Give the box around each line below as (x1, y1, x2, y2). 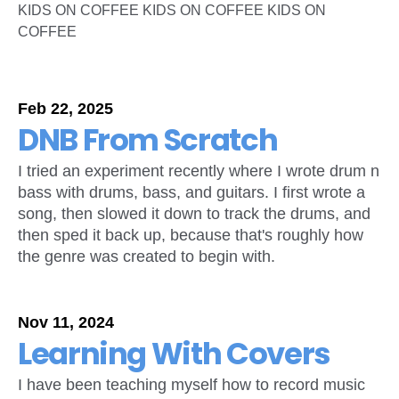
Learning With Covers (18, 332, 330, 375)
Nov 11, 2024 (18, 313, 114, 331)
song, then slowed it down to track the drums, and (18, 205, 370, 223)
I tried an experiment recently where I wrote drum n (18, 162, 379, 180)
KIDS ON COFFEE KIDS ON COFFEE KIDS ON (18, 3, 326, 18)
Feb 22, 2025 (18, 100, 113, 118)
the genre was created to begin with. (18, 248, 275, 265)
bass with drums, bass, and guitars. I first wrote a (18, 183, 365, 201)
